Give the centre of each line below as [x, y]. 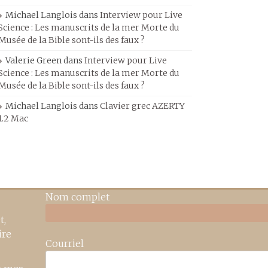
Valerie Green [33, 60]
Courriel [65, 243]
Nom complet [77, 197]
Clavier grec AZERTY [142, 106]
